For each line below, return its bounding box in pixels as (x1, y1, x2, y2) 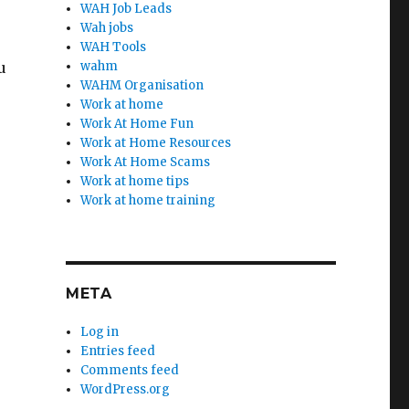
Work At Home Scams (80, 154, 211, 170)
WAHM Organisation (80, 78, 204, 93)
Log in (80, 324, 120, 340)
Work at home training (80, 193, 216, 208)
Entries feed (80, 343, 156, 359)
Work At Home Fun (80, 116, 194, 131)
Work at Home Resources (80, 135, 232, 151)
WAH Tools (80, 39, 147, 55)
